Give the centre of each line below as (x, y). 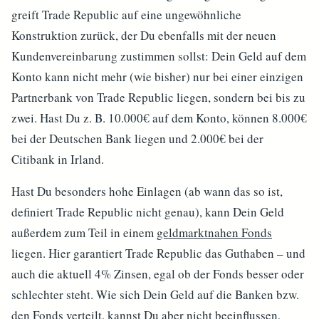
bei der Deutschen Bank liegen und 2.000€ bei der (137, 138)
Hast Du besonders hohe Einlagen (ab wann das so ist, (147, 191)
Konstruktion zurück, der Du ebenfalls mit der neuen (144, 35)
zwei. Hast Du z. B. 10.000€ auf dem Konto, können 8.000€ (159, 118)
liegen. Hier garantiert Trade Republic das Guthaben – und (158, 253)
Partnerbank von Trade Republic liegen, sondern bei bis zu (158, 97)
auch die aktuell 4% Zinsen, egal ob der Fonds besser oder (158, 274)
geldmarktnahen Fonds (214, 232)
